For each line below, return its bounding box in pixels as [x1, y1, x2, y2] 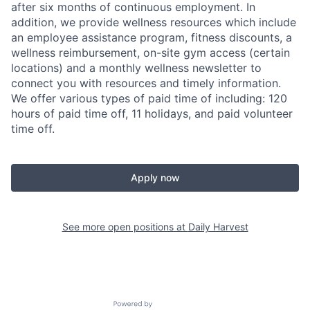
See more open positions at [62, 220, 188, 232]
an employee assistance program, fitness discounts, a [11, 30, 292, 44]
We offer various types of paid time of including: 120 [11, 91, 287, 105]
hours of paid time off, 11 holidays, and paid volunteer [11, 106, 293, 120]
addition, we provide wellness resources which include [11, 15, 296, 29]
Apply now [130, 171, 180, 183]
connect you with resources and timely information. [11, 75, 281, 90]
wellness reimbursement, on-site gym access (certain [11, 45, 290, 60]
